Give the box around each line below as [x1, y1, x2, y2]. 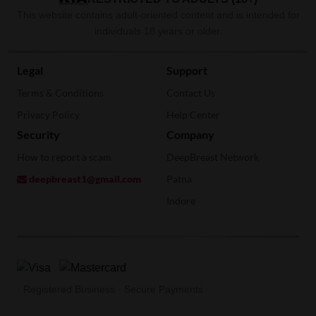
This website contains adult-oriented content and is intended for [16, 8, 300, 20]
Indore [166, 194, 195, 207]
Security [17, 127, 60, 141]
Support [166, 63, 207, 77]
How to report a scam [17, 150, 111, 163]
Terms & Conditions [17, 86, 104, 99]
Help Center [166, 108, 220, 121]
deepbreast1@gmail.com [27, 172, 141, 185]
